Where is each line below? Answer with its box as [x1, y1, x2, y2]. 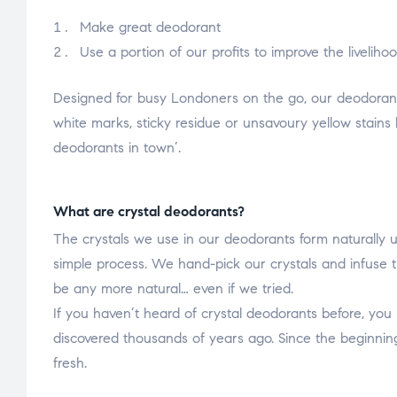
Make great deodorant [80, 19, 221, 36]
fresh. [53, 354, 87, 372]
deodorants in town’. [53, 139, 181, 157]
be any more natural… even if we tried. [53, 280, 293, 298]
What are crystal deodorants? [53, 203, 245, 221]
